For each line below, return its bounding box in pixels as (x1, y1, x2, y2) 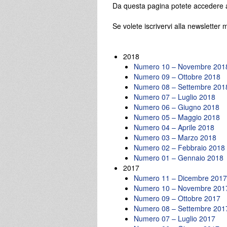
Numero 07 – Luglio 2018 (134, 91, 215, 102)
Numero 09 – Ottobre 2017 (134, 193, 220, 203)
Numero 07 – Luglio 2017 (134, 213, 215, 223)
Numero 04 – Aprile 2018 (134, 122, 214, 132)
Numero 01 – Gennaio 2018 (134, 152, 223, 163)
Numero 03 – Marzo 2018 (134, 132, 216, 142)
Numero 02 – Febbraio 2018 (134, 142, 225, 153)
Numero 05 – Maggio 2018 (134, 111, 220, 122)
